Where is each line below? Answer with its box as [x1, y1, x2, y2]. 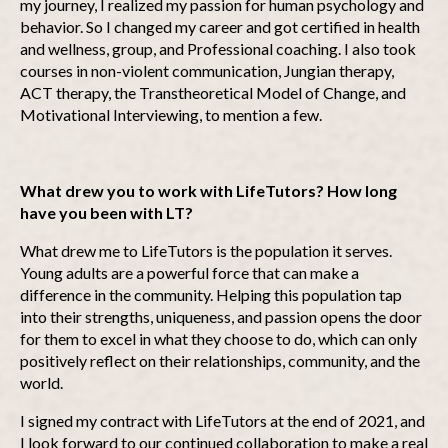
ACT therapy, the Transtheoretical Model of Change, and [20, 83, 406, 102]
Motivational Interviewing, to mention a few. [20, 105, 322, 124]
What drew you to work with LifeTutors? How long [20, 181, 397, 200]
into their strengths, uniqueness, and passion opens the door [20, 307, 422, 326]
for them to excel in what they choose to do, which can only [20, 329, 417, 348]
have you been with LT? [20, 203, 193, 222]
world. [20, 373, 63, 392]
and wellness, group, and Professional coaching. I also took [20, 39, 416, 58]
